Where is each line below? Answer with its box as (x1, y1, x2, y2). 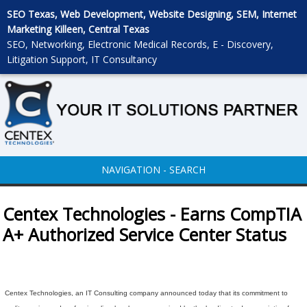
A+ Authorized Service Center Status (3, 223, 287, 247)
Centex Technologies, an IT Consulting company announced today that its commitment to (3, 289, 288, 297)
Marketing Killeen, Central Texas (7, 23, 149, 36)
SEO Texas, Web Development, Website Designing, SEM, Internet (7, 8, 297, 21)
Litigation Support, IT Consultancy (7, 53, 157, 66)
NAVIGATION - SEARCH (101, 163, 206, 177)
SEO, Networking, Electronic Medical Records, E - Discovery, (7, 38, 273, 51)
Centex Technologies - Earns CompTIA (3, 202, 302, 226)
